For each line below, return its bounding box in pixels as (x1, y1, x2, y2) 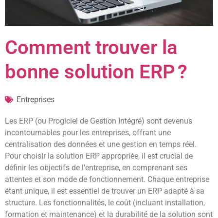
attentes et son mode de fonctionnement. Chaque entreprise (5, 175, 209, 184)
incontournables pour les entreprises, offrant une (5, 128, 171, 138)
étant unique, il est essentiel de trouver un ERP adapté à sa (5, 186, 204, 196)
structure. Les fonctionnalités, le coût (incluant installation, (5, 198, 205, 208)
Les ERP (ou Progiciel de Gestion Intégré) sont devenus (5, 116, 192, 126)
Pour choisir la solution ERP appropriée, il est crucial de (5, 151, 193, 161)
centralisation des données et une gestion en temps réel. (5, 140, 197, 149)
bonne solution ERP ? (5, 60, 187, 84)
